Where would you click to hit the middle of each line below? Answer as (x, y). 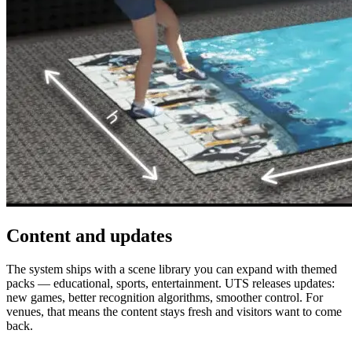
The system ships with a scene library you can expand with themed (172, 269)
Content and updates (89, 235)
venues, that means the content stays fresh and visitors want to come (174, 311)
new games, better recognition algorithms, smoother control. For (165, 297)
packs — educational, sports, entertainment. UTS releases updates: (170, 283)
